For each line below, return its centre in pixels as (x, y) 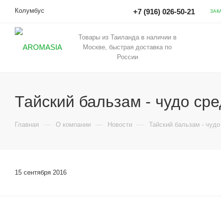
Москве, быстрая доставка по (127, 47)
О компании (73, 125)
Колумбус (30, 11)
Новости (120, 125)
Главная (27, 125)
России (127, 57)
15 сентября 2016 (41, 172)
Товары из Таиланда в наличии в (127, 37)
